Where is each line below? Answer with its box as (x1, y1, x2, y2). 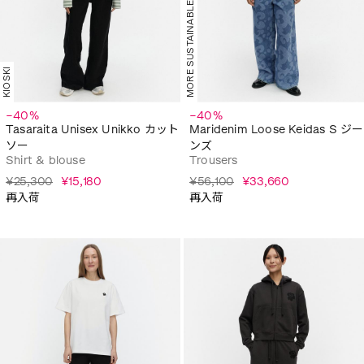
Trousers (189, 153, 238, 167)
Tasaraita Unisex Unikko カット (6, 122, 180, 136)
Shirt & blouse (6, 153, 85, 167)
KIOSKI (2, 66, 12, 97)
